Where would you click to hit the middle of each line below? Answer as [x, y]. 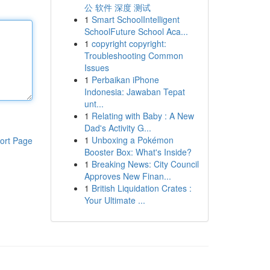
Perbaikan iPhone [125, 80]
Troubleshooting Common [133, 55]
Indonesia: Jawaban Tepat [134, 92]
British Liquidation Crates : [141, 188]
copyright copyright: [129, 43]
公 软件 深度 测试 [117, 7]
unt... [94, 104]
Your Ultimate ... [115, 200]
